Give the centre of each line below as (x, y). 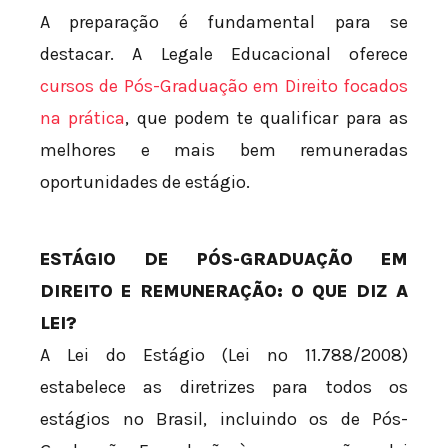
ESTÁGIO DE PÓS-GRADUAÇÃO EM (224, 259)
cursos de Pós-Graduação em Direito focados (224, 86)
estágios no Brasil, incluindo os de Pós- (224, 419)
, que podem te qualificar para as (267, 118)
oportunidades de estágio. (145, 182)
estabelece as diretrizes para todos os (224, 387)
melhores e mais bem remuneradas (224, 150)
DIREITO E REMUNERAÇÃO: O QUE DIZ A (224, 291)
